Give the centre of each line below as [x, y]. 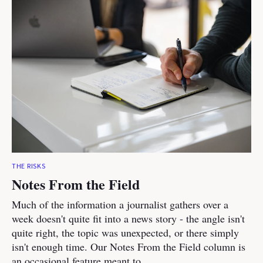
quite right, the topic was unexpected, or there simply [125, 232]
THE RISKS [29, 166]
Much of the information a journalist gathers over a [120, 204]
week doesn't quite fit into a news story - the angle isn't [128, 218]
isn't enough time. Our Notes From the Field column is [129, 247]
